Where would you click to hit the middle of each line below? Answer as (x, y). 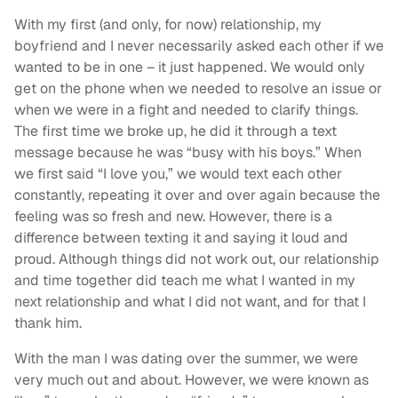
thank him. (48, 323)
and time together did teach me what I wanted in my (185, 281)
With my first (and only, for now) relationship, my (168, 25)
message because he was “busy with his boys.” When (188, 153)
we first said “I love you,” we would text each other (178, 174)
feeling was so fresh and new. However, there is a (173, 217)
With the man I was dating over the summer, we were (186, 359)
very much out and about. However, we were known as (191, 380)
